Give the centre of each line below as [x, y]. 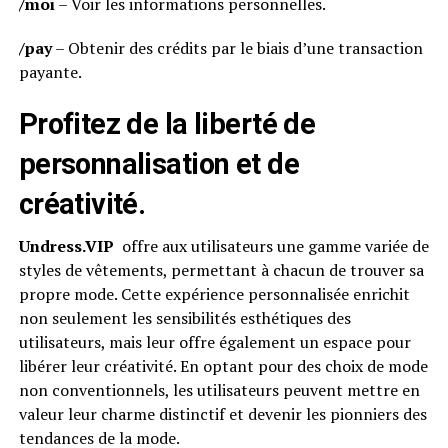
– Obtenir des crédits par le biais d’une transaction [237, 47]
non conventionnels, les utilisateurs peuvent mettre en [219, 389]
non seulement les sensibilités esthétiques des [184, 317]
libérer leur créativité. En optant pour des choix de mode [223, 365]
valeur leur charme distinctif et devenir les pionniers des [222, 413]
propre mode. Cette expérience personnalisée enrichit [214, 293]
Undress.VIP [66, 245]
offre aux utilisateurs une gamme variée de [271, 245]
